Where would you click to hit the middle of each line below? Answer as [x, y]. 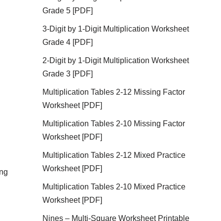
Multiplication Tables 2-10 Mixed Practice [114, 187]
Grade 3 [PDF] [68, 74]
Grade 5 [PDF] [68, 11]
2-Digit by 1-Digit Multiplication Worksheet [116, 60]
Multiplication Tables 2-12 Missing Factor [114, 92]
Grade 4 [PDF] [68, 42]
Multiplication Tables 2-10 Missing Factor [114, 124]
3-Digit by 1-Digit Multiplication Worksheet [116, 29]
